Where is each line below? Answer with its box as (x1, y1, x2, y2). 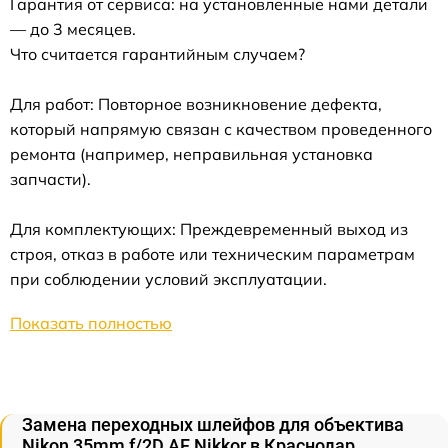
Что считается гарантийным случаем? (10, 44, 305, 64)
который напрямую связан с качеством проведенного (10, 119, 432, 139)
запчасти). (10, 169, 91, 189)
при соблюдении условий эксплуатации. (10, 269, 327, 289)
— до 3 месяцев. (10, 19, 136, 39)
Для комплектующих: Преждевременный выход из (10, 219, 408, 239)
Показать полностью (10, 313, 172, 333)
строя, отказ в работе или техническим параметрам (10, 244, 415, 264)
